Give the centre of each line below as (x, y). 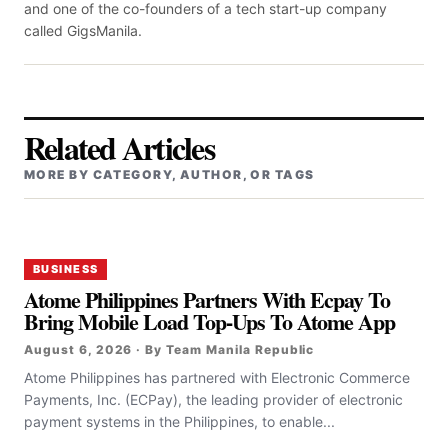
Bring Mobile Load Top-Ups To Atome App (210, 321)
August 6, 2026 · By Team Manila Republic (169, 349)
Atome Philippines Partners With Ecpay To (207, 299)
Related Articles (119, 147)
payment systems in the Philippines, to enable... (179, 421)
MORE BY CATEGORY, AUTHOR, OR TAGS (169, 174)
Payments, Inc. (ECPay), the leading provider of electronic (213, 399)
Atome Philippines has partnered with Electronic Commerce (217, 377)
